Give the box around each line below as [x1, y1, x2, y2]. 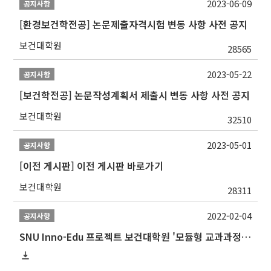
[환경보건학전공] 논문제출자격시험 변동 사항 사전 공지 [19, 17, 248, 32]
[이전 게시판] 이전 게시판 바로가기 [19, 158, 164, 174]
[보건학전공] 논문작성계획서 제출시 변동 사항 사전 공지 [19, 88, 250, 103]
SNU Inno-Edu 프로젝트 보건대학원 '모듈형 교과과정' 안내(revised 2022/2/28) [241, 229, 252, 244]
